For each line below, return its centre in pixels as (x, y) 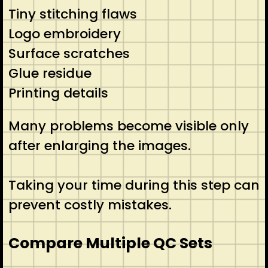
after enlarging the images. (99, 145)
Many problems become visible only (128, 126)
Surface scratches (69, 53)
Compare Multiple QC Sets (110, 243)
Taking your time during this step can (134, 185)
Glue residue (50, 73)
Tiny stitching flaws (72, 14)
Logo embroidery (64, 33)
